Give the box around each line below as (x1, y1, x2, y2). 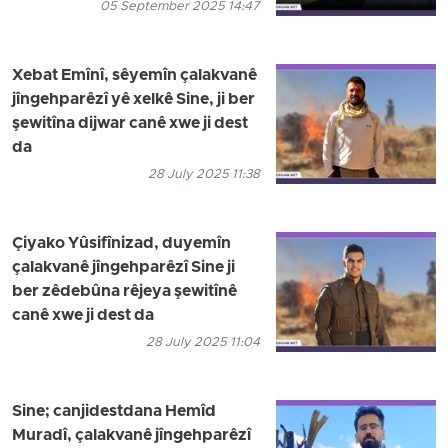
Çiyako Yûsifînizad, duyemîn (12, 233, 231, 254)
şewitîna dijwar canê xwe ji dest (12, 113, 248, 134)
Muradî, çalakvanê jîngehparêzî (12, 425, 251, 446)
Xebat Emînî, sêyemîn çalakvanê (12, 65, 257, 86)
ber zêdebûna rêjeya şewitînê (12, 281, 237, 302)
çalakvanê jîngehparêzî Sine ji (12, 257, 235, 278)
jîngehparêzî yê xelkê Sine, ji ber (12, 89, 255, 110)
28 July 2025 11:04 (146, 333, 260, 351)
